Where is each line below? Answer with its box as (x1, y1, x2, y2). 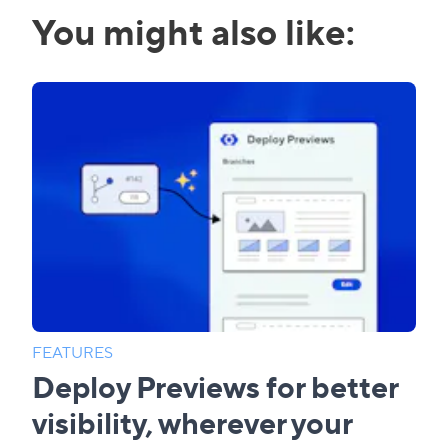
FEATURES (32, 340, 113, 362)
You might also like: (32, 5, 355, 54)
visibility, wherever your (32, 400, 352, 442)
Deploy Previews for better (32, 364, 398, 406)
